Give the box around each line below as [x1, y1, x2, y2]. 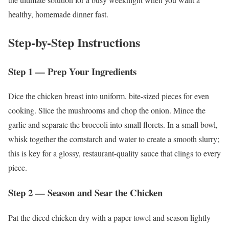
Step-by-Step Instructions [8, 33, 140, 51]
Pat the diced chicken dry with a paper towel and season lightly [8, 212, 211, 223]
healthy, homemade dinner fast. [8, 8, 108, 19]
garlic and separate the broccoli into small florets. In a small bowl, [8, 119, 218, 130]
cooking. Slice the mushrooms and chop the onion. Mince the [8, 105, 205, 116]
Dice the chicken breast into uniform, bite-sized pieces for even [8, 90, 209, 102]
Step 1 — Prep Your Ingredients [8, 64, 136, 78]
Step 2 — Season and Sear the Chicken [8, 186, 163, 200]
